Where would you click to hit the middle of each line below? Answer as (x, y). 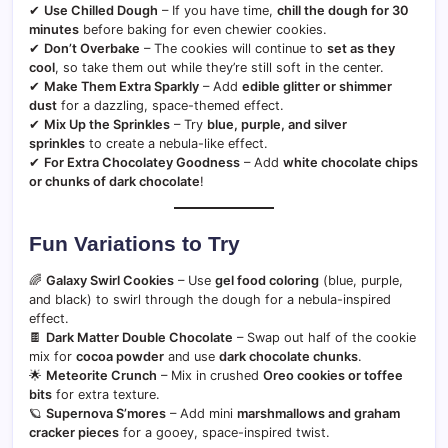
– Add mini (201, 413)
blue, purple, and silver (277, 124)
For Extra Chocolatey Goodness (142, 162)
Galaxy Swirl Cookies (110, 280)
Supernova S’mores (106, 413)
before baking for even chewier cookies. (203, 29)
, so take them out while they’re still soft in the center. (219, 67)
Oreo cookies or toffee (333, 375)
